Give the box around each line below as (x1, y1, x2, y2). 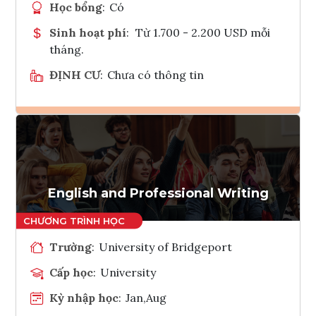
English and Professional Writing (47, 185, 269, 201)
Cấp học (49, 265, 93, 279)
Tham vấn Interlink (171, 164, 219, 178)
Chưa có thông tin (107, 67, 205, 82)
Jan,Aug (126, 290, 167, 305)
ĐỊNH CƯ (49, 67, 100, 82)
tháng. (49, 42, 84, 56)
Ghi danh (162, 130, 191, 144)
